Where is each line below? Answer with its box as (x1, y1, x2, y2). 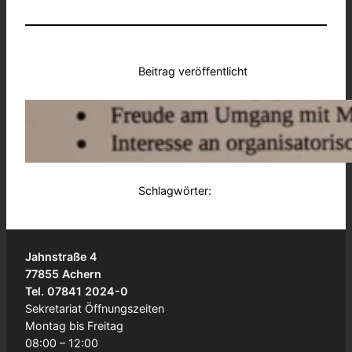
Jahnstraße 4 (25, 249, 97, 263)
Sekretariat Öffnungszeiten (25, 301, 164, 315)
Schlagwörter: (138, 183, 211, 197)
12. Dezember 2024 (138, 104, 242, 118)
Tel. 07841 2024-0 (25, 284, 128, 298)
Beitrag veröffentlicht (138, 64, 247, 78)
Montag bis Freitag (25, 318, 123, 332)
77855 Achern (25, 266, 101, 280)
